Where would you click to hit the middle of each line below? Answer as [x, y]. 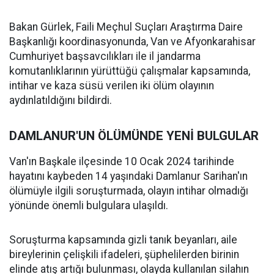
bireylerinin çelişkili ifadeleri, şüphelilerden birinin [124, 254]
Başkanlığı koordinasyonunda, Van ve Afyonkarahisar [132, 42]
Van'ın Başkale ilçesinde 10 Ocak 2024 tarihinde [122, 161]
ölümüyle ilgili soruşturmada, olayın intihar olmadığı [129, 191]
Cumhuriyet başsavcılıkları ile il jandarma [105, 56]
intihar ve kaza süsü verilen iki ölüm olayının [112, 86]
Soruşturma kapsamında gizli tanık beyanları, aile [123, 240]
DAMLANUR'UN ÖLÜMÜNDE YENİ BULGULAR [134, 136]
